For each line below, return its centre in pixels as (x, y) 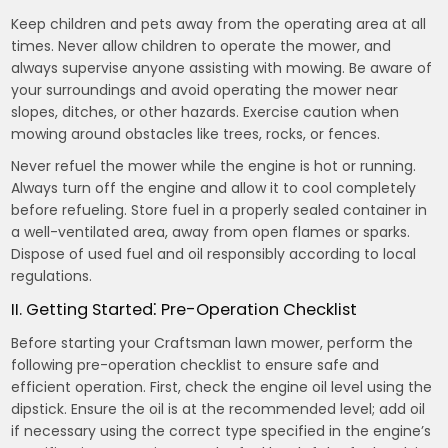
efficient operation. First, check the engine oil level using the (222, 387)
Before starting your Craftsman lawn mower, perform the (212, 343)
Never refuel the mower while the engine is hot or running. (214, 166)
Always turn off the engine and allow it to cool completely (214, 188)
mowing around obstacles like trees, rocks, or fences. (196, 134)
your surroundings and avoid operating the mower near (205, 90)
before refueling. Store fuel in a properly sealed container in (219, 210)
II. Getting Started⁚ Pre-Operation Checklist (184, 309)
